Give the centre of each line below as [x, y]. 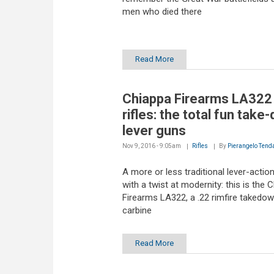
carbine [137, 211]
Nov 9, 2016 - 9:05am [151, 146]
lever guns [154, 131]
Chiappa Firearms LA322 [197, 99]
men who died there [162, 11]
